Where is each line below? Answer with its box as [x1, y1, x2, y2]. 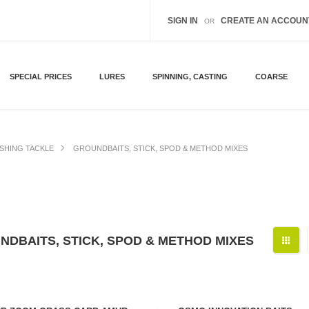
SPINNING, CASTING [152, 72, 228, 81]
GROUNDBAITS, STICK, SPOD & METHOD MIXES [73, 144, 248, 152]
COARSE [255, 72, 288, 81]
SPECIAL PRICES [10, 72, 72, 81]
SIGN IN [167, 16, 198, 26]
